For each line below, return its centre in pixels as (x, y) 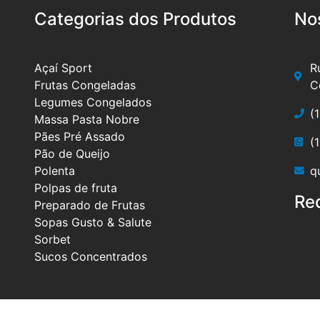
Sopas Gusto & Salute (92, 222)
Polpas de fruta (75, 187)
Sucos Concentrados (90, 256)
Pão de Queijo (72, 153)
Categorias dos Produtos (135, 19)
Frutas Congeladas (85, 85)
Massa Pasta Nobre (86, 119)
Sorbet (52, 239)
